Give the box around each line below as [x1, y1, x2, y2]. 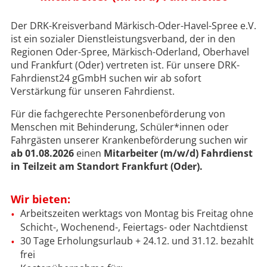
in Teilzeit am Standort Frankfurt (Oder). [10, 159, 203, 173]
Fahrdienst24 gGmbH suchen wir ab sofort [10, 71, 201, 85]
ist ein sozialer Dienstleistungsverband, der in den [10, 32, 235, 45]
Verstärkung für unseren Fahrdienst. [10, 84, 175, 98]
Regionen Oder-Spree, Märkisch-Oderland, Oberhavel [10, 45, 249, 58]
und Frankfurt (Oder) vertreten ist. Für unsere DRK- [10, 58, 240, 72]
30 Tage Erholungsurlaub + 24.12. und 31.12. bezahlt [20, 234, 254, 247]
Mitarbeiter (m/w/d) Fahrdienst [103, 146, 253, 160]
